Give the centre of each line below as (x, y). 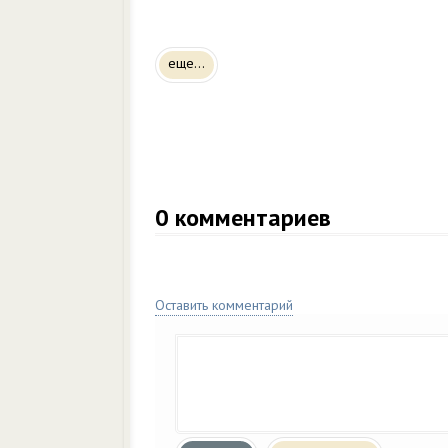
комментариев (250, 217)
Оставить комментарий (224, 305)
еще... (186, 63)
